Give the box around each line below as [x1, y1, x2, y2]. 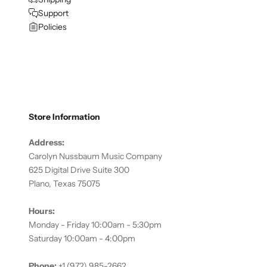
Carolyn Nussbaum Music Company [29, 150, 162, 162]
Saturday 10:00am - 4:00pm [29, 232, 135, 244]
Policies [38, 21, 67, 32]
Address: [29, 136, 64, 148]
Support [38, 7, 69, 18]
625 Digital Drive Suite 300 [29, 164, 129, 175]
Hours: [29, 205, 55, 216]
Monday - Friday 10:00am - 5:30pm [29, 219, 162, 230]
